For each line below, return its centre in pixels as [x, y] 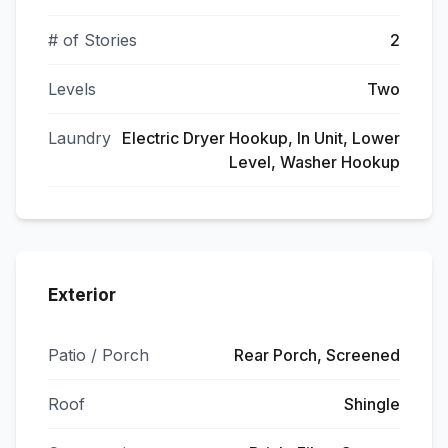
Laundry [79, 138]
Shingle [372, 404]
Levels [72, 89]
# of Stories [92, 40]
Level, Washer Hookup [314, 162]
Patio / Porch [98, 355]
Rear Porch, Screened [317, 355]
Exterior [82, 295]
